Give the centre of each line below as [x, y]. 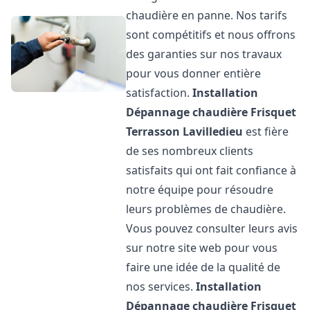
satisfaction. [159, 93]
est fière [266, 131]
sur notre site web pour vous [202, 248]
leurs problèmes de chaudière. [206, 209]
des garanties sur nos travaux [204, 54]
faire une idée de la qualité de [203, 267]
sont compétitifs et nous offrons [211, 35]
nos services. [161, 286]
